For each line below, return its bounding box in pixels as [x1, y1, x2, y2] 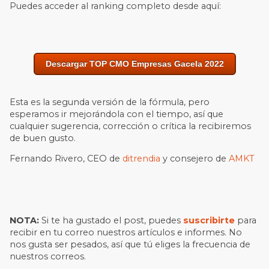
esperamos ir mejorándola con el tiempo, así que [10, 108, 224, 119]
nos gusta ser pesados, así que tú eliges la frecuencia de [10, 239, 251, 250]
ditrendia [122, 153, 161, 165]
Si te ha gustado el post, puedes [39, 215, 184, 226]
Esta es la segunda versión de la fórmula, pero [10, 96, 210, 107]
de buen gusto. [10, 132, 76, 144]
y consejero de [160, 153, 229, 165]
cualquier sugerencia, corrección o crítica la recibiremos [10, 120, 252, 131]
